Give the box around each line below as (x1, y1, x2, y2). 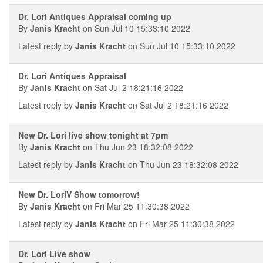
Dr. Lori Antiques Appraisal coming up (18, 11, 171, 22)
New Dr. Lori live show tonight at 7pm (18, 129, 168, 141)
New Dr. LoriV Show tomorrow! (18, 188, 140, 200)
